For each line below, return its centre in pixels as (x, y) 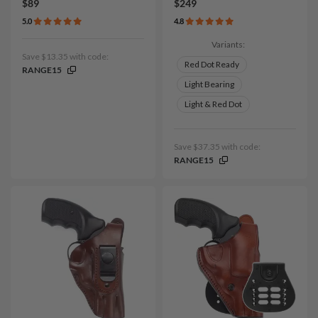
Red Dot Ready (212, 65)
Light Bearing (209, 84)
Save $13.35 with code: (65, 57)
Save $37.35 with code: (217, 147)
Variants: (228, 45)
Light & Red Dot (213, 104)
